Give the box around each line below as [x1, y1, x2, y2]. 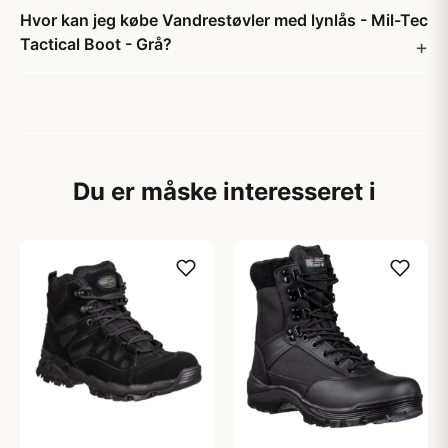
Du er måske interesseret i [72, 177, 376, 206]
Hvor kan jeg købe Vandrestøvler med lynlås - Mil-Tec [20, 10, 428, 30]
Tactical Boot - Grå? [20, 34, 172, 54]
